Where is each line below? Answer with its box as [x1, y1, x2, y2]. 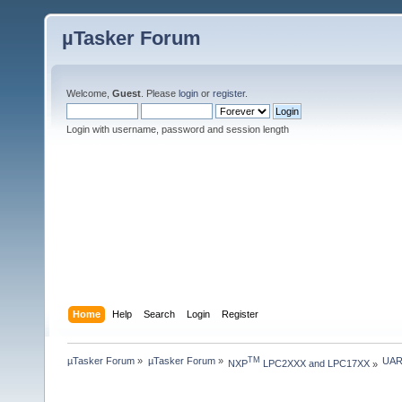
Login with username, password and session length [66, 124, 289, 135]
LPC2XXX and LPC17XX [259, 358, 370, 370]
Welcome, [66, 88, 112, 99]
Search [144, 308, 176, 319]
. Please [141, 88, 179, 99]
